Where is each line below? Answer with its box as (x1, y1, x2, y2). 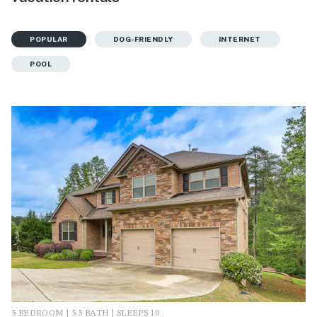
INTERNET (218, 34, 261, 43)
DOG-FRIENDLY (113, 34, 173, 43)
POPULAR (30, 34, 68, 43)
